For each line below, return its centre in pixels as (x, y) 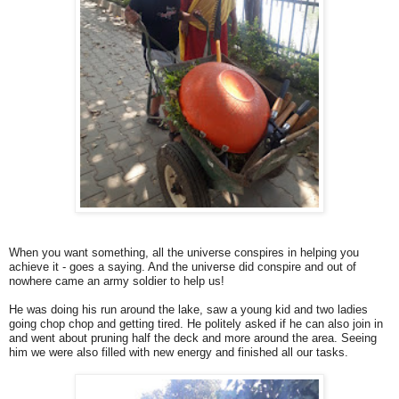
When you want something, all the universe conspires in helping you (184, 253)
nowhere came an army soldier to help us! (117, 281)
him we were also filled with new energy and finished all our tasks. (179, 353)
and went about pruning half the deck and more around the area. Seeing (193, 338)
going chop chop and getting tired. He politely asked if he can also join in (196, 324)
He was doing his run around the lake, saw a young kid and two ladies (188, 310)
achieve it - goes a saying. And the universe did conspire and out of (183, 267)
